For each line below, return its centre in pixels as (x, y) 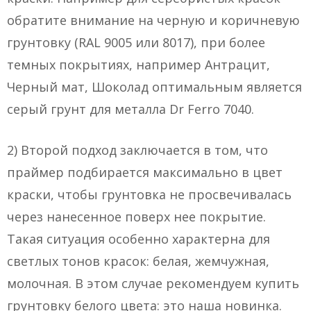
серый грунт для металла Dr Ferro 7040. (131, 109)
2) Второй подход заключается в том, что (137, 150)
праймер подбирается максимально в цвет (145, 173)
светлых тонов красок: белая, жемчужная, (138, 261)
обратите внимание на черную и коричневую (153, 20)
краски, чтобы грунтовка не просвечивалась (149, 195)
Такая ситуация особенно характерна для (138, 239)
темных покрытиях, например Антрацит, (138, 65)
